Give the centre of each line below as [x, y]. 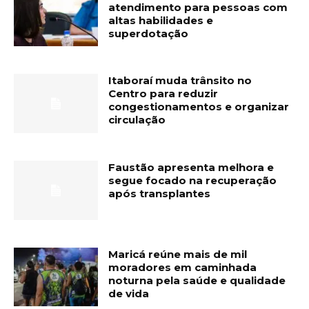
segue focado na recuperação [193, 181]
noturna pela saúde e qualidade [197, 280]
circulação [137, 120]
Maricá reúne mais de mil [178, 254]
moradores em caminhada [183, 267]
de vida [129, 293]
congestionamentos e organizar [199, 107]
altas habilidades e [161, 20]
